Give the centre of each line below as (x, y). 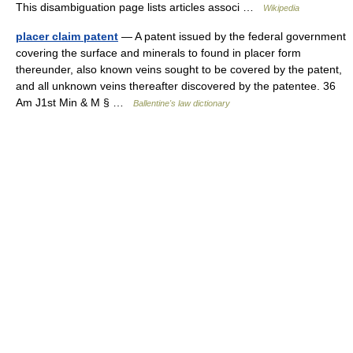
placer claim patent (67, 37)
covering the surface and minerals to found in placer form (158, 53)
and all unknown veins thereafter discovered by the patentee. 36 (176, 86)
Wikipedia (281, 8)
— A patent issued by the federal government (232, 37)
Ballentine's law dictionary (182, 104)
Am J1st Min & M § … (74, 103)
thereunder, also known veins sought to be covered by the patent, (179, 70)
